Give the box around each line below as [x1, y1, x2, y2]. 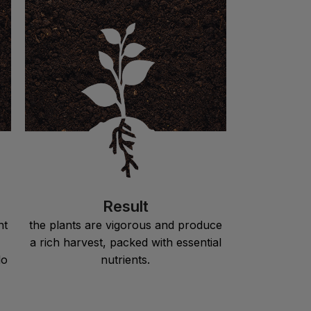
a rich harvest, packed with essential [29, 235, 221, 249]
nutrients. [101, 252, 151, 267]
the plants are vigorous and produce [28, 217, 222, 232]
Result [102, 196, 149, 215]
